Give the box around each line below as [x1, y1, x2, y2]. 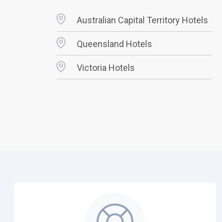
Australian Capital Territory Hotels [77, 15, 208, 25]
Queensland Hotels [77, 39, 152, 50]
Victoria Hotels [77, 62, 135, 73]
